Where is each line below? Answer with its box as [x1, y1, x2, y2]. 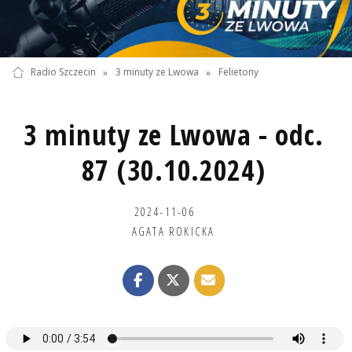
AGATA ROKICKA [131, 222, 215, 239]
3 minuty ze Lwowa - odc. [24, 115, 324, 154]
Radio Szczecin [30, 65, 96, 79]
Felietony [218, 65, 259, 79]
